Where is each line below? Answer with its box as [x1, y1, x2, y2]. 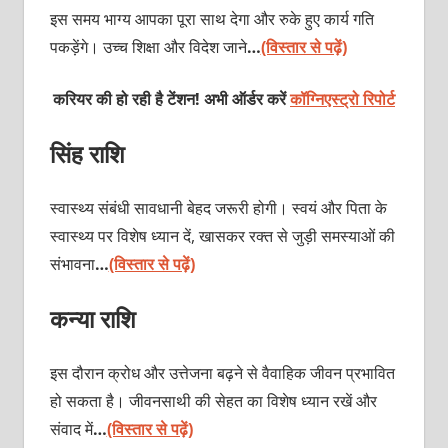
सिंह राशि [49, 136, 125, 170]
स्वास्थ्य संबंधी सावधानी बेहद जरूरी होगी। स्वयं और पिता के [49, 196, 387, 219]
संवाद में [49, 417, 93, 440]
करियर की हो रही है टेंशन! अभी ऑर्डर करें [53, 87, 290, 110]
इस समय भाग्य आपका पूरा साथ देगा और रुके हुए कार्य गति [49, 7, 374, 30]
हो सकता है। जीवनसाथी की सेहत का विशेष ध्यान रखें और [49, 389, 377, 412]
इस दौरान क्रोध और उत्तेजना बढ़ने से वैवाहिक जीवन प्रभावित [49, 361, 395, 384]
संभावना [49, 252, 95, 275]
